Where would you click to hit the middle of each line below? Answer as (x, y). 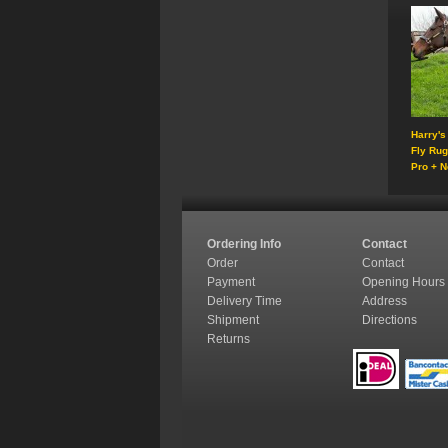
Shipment (234, 320)
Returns (228, 339)
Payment (232, 282)
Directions (391, 320)
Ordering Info (244, 244)
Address (384, 301)
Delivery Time (246, 301)
